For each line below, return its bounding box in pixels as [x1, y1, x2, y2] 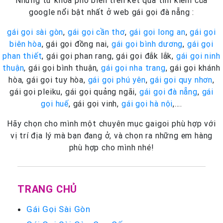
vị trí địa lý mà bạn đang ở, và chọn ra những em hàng [10, 130, 213, 140]
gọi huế [41, 98, 69, 109]
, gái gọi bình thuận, [24, 62, 101, 73]
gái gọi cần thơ [67, 26, 125, 37]
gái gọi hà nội [121, 98, 173, 109]
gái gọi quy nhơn [150, 74, 213, 85]
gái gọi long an [129, 26, 186, 37]
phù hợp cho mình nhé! [69, 142, 154, 152]
